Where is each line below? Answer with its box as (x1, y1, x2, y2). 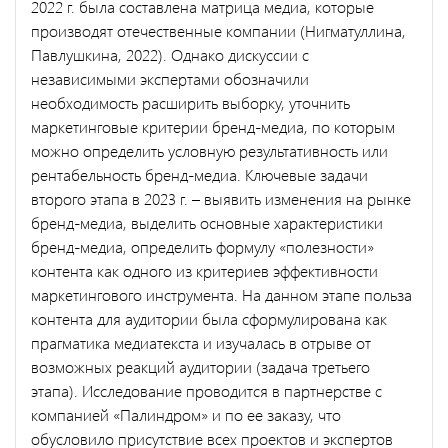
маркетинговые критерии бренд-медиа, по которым (31, 115, 395, 137)
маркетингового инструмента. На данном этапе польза (31, 283, 412, 305)
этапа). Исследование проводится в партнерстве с (31, 379, 382, 401)
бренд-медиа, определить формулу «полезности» (31, 235, 374, 257)
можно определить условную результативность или (31, 139, 388, 161)
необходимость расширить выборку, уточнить (31, 91, 350, 113)
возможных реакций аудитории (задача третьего (31, 355, 370, 377)
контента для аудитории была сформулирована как (31, 307, 387, 329)
